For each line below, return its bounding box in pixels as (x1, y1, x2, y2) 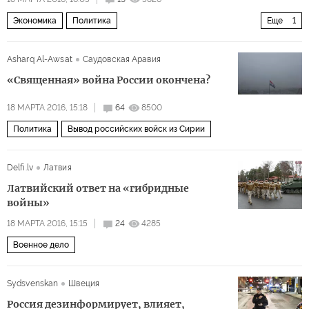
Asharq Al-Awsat (7, 54, 72, 64)
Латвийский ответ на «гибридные (7, 182, 189, 195)
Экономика (13, 15, 57, 26)
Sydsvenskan (7, 279, 59, 288)
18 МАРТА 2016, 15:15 (7, 219, 88, 228)
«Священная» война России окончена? (7, 73, 210, 86)
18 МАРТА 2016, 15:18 (7, 103, 88, 112)
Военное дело (13, 240, 69, 250)
